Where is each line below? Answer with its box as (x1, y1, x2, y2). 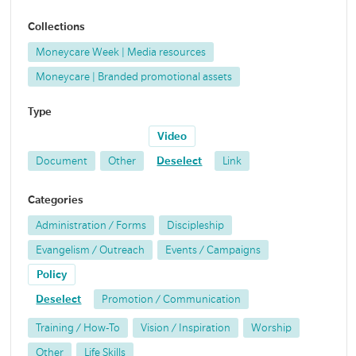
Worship (251, 321, 292, 334)
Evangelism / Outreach (36, 243, 145, 256)
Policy (37, 268, 68, 281)
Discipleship (167, 219, 225, 231)
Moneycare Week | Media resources (36, 46, 207, 59)
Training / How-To (36, 321, 121, 334)
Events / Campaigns (165, 243, 261, 256)
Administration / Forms (36, 219, 147, 231)
